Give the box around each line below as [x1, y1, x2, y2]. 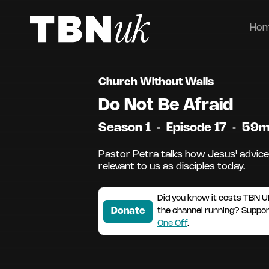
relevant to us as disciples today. [98, 162, 245, 171]
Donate [111, 206, 145, 216]
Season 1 [98, 122, 154, 134]
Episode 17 [166, 122, 229, 134]
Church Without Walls [98, 77, 214, 87]
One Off [157, 220, 187, 228]
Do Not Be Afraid [98, 98, 233, 113]
